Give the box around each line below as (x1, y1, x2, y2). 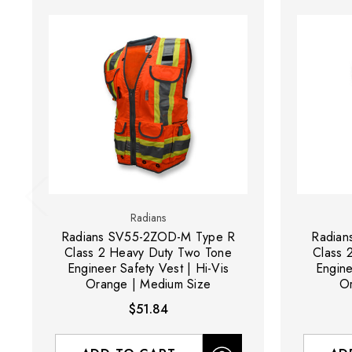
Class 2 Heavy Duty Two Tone (64, 244, 232, 262)
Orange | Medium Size (86, 275, 211, 294)
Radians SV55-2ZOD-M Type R (60, 228, 236, 247)
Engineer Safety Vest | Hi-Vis (67, 259, 229, 278)
